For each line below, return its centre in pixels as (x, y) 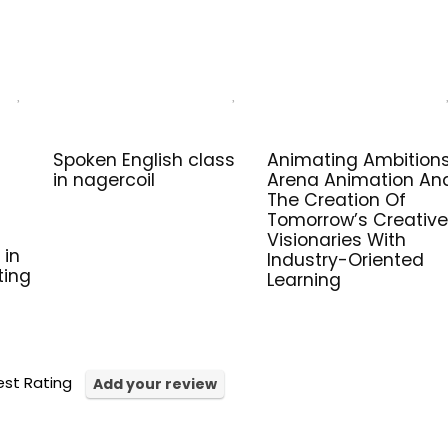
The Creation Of (336, 200)
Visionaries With (336, 240)
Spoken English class (143, 160)
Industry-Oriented (345, 260)
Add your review (155, 383)
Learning (303, 280)
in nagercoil (103, 180)
